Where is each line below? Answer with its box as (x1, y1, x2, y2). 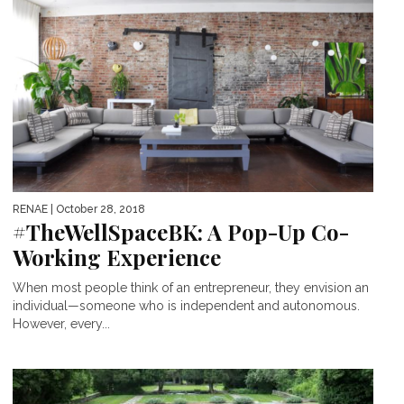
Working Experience (13, 243, 221, 272)
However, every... (13, 317, 110, 332)
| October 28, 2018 (48, 203, 145, 216)
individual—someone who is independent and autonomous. (13, 298, 360, 314)
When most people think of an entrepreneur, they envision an (13, 280, 369, 296)
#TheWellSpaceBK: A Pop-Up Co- (13, 217, 349, 247)
